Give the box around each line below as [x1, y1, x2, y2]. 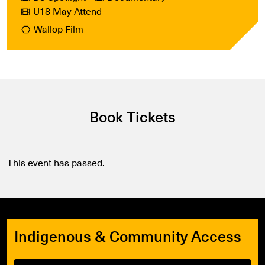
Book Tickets [89, 105, 176, 128]
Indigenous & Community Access [14, 224, 241, 247]
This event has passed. [7, 154, 105, 170]
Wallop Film [34, 21, 83, 37]
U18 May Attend [33, 4, 102, 19]
